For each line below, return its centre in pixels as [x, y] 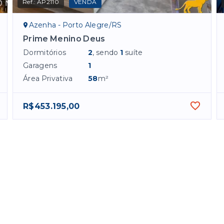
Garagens [40, 66]
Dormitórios [45, 53]
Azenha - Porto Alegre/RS [75, 25]
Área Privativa [48, 79]
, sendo [106, 53]
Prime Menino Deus [64, 39]
